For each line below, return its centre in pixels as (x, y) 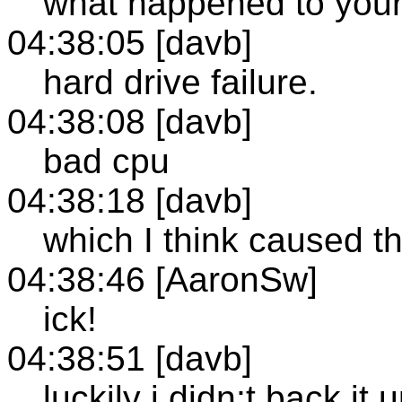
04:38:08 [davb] (130, 121)
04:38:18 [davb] (130, 200)
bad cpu (106, 161)
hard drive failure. (180, 82)
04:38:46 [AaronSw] (162, 279)
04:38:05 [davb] (130, 42)
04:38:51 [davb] (130, 358)
